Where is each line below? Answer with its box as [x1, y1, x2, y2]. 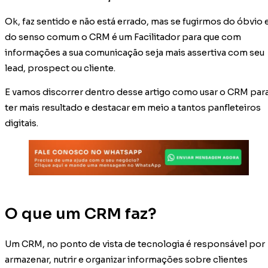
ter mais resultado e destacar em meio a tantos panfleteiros [5, 102, 261, 114]
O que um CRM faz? [5, 203, 157, 223]
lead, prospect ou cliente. [5, 62, 115, 74]
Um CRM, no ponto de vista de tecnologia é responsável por [5, 239, 265, 250]
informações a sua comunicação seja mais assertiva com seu [5, 47, 264, 58]
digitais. [5, 118, 38, 129]
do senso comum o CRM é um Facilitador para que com [5, 31, 241, 42]
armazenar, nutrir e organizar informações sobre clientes [5, 254, 248, 266]
